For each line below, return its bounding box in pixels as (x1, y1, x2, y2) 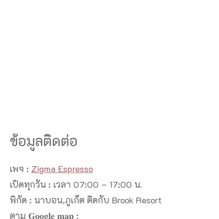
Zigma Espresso (31, 163, 93, 175)
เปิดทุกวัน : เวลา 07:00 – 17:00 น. (10, 178, 142, 191)
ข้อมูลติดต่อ (10, 132, 78, 150)
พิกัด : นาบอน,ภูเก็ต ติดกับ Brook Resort (10, 194, 162, 206)
